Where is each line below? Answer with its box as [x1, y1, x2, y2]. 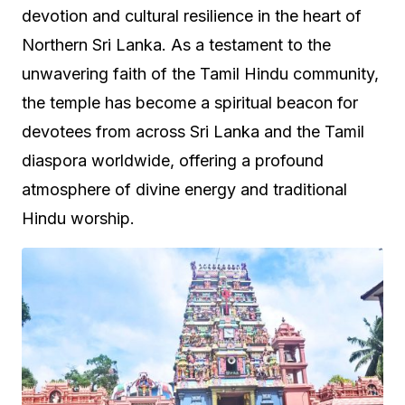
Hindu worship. [22, 208, 135, 228]
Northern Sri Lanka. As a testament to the [22, 34, 331, 54]
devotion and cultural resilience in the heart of [22, 5, 362, 25]
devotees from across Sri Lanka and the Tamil [22, 121, 364, 141]
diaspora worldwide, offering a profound [22, 150, 324, 170]
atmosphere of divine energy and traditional [22, 179, 347, 199]
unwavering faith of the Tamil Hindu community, [22, 63, 379, 83]
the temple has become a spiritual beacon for [22, 92, 358, 112]
